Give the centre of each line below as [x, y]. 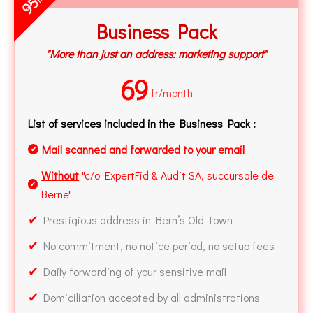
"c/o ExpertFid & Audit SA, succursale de [177, 175]
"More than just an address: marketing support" [156, 53]
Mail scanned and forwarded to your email [143, 149]
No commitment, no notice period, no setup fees [156, 245]
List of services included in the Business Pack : [142, 123]
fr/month [172, 92]
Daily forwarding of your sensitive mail [132, 271]
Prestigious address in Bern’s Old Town [136, 219]
